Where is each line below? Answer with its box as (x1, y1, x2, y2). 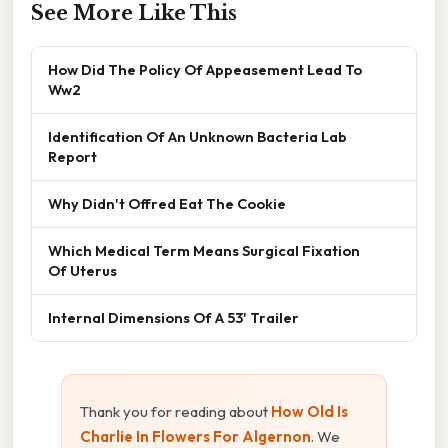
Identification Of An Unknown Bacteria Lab (48, 126, 347, 146)
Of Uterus (48, 260, 117, 280)
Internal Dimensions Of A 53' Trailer (48, 307, 299, 327)
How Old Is (271, 401, 348, 421)
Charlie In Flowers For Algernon (80, 426, 311, 446)
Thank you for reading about (80, 401, 271, 421)
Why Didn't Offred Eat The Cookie (48, 193, 286, 213)
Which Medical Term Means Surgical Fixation (48, 240, 360, 260)
